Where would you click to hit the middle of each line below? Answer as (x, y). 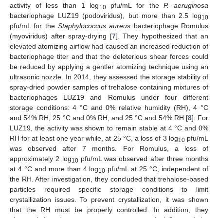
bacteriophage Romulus (170, 26)
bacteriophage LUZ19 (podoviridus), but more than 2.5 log (106, 15)
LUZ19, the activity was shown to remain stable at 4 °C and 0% (109, 128)
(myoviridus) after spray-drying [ (61, 36)
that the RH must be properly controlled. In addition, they (109, 209)
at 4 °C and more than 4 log (54, 169)
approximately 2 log (41, 158)
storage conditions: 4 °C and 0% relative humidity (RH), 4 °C (109, 107)
